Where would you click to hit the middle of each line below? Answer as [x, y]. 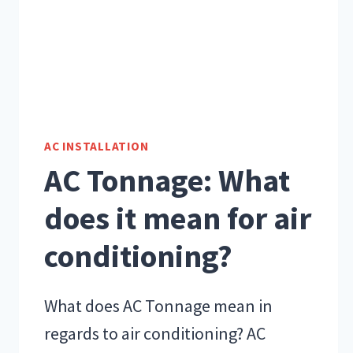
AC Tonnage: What [167, 181]
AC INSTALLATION [97, 146]
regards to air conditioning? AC [155, 334]
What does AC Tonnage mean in [158, 306]
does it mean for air [178, 219]
